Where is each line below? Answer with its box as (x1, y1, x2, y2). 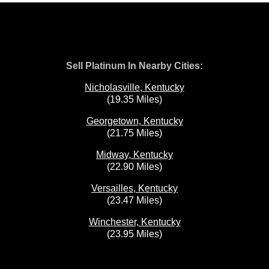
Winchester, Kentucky (88, 217, 181, 227)
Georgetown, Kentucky (86, 116, 183, 126)
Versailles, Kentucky (91, 183, 178, 193)
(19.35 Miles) (107, 94, 162, 104)
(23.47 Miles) (107, 195, 162, 205)
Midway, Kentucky (96, 150, 173, 160)
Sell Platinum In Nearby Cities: (66, 61, 203, 71)
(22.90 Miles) (107, 162, 162, 172)
